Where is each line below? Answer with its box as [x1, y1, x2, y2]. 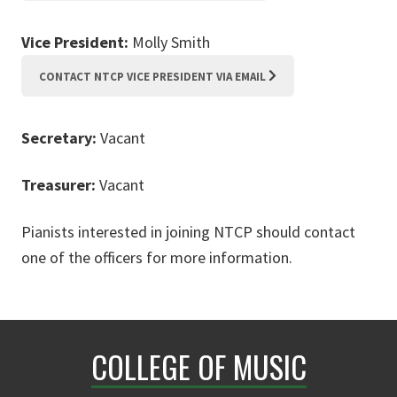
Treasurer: [21, 175, 99, 196]
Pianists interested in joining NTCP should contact [21, 222, 355, 243]
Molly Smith [132, 32, 221, 53]
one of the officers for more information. [21, 247, 292, 269]
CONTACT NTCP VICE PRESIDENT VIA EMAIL [39, 69, 266, 85]
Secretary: [21, 128, 100, 149]
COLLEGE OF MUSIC [90, 344, 307, 390]
